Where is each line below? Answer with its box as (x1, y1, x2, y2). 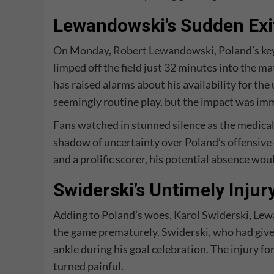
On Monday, (53, 43, 113, 57)
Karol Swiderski (174, 208, 249, 222)
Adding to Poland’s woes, (53, 208, 174, 222)
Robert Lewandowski (113, 43, 214, 57)
